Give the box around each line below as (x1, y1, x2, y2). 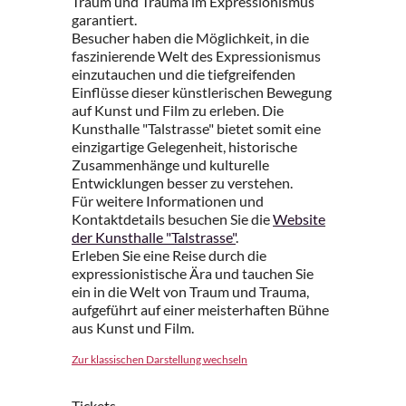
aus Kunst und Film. (72, 319, 194, 336)
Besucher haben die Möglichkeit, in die (72, 29, 309, 46)
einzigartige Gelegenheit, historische (72, 138, 297, 155)
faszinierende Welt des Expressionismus (72, 47, 321, 64)
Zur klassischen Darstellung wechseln (72, 353, 247, 366)
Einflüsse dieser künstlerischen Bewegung (72, 83, 332, 101)
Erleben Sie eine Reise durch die (72, 246, 266, 264)
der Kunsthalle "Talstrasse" (72, 228, 236, 246)
